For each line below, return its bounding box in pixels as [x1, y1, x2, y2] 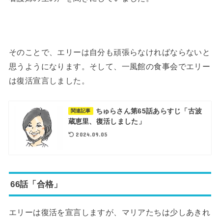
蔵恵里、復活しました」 [68, 117, 145, 125]
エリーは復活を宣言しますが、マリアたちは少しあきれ [8, 207, 211, 217]
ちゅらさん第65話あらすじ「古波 [95, 107, 202, 115]
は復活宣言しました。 [8, 76, 90, 85]
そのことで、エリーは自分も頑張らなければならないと [8, 48, 211, 57]
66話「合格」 [10, 179, 62, 189]
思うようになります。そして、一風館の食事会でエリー [8, 62, 211, 71]
